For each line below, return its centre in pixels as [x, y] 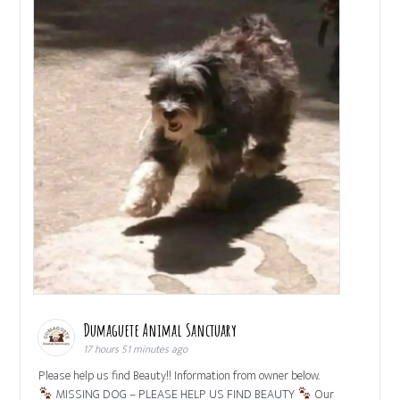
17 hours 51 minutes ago [136, 349]
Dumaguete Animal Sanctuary [162, 329]
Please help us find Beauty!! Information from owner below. [179, 375]
